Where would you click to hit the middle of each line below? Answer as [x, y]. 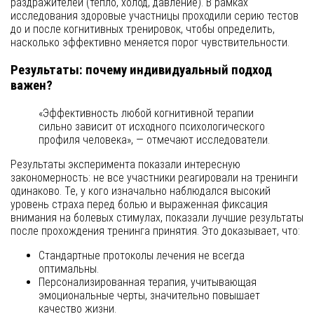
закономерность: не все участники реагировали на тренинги [154, 177]
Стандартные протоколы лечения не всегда [142, 255]
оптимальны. [69, 268]
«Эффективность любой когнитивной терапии [146, 113]
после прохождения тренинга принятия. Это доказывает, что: [155, 231]
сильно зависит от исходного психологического [152, 126]
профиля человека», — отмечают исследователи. [154, 139]
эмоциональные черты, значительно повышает [149, 295]
